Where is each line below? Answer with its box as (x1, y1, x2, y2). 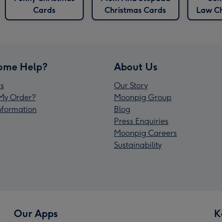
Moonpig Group (114, 93, 171, 103)
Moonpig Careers (114, 128, 177, 138)
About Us (114, 61, 158, 73)
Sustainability (114, 140, 162, 150)
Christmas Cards (105, 5, 166, 15)
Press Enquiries (114, 116, 168, 126)
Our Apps (14, 208, 58, 220)
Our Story (114, 81, 148, 91)
